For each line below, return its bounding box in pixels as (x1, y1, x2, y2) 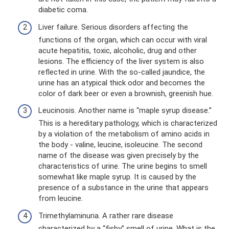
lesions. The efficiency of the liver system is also (38, 56, 204, 66)
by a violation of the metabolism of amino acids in (38, 129, 210, 139)
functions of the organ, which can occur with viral (38, 35, 207, 44)
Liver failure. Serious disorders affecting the (38, 22, 188, 32)
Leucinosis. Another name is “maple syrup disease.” (38, 106, 212, 115)
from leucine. (38, 194, 83, 203)
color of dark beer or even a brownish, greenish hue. (38, 88, 213, 98)
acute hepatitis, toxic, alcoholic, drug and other (38, 45, 197, 55)
